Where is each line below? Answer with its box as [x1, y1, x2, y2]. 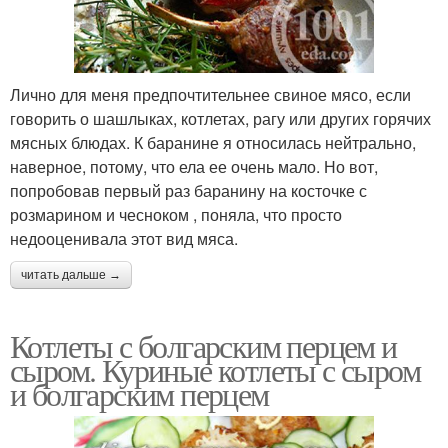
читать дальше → [21, 268, 121, 283]
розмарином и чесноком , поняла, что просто [10, 203, 342, 227]
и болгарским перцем [10, 372, 269, 416]
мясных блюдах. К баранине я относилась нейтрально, [10, 131, 416, 155]
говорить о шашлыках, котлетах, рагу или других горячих [10, 107, 431, 131]
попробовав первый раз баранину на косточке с [10, 179, 367, 203]
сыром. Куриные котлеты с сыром [10, 348, 420, 392]
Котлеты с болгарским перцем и [10, 324, 397, 368]
